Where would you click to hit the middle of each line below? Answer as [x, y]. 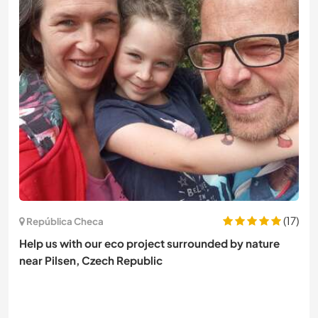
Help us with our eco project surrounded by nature [149, 243]
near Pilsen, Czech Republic [91, 261]
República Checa [65, 221]
